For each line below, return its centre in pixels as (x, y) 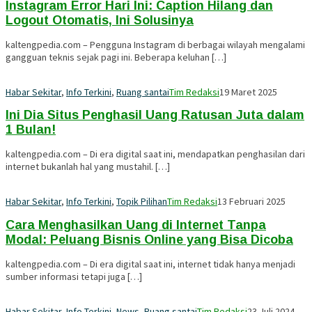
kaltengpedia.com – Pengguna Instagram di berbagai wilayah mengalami (155, 44)
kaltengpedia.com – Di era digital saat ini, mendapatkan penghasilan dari (155, 154)
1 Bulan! (31, 130)
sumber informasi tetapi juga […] (74, 277)
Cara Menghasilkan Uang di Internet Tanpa (136, 225)
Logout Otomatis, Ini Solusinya (100, 20)
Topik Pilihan (142, 202)
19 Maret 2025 (248, 92)
